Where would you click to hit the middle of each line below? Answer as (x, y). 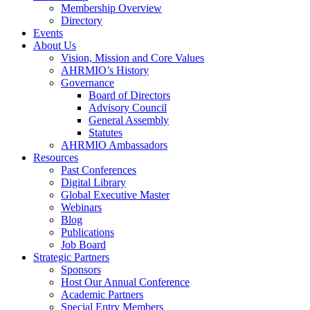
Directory (82, 21)
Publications (88, 232)
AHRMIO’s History (105, 71)
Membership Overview (111, 8)
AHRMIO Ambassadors (114, 145)
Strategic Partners (71, 257)
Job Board (83, 245)
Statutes (106, 133)
